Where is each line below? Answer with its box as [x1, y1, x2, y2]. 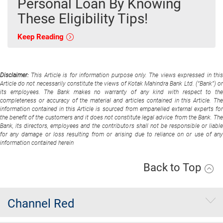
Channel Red [7, 196, 75, 211]
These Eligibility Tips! [17, 10, 148, 27]
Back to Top [143, 161, 204, 174]
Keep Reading [17, 32, 66, 41]
